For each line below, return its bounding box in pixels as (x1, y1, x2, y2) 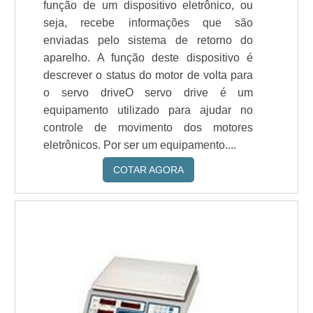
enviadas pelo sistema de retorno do (43, 34, 254, 46)
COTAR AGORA (112, 164, 184, 175)
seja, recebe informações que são (43, 17, 254, 29)
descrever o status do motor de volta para (43, 69, 254, 81)
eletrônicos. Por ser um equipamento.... (43, 139, 237, 151)
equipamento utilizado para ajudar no (43, 104, 254, 116)
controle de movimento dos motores (43, 122, 254, 133)
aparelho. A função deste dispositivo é (43, 52, 254, 64)
